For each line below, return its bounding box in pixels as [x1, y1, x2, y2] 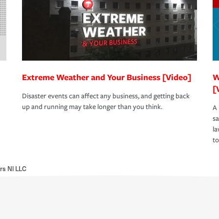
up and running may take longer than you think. [22, 103, 162, 111]
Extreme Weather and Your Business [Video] [22, 71, 191, 83]
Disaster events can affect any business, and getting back [22, 92, 190, 101]
